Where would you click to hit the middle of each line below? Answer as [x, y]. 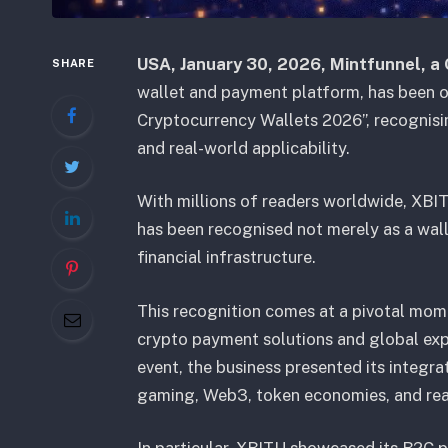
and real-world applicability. [245, 147]
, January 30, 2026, [250, 63]
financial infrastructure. [226, 257]
